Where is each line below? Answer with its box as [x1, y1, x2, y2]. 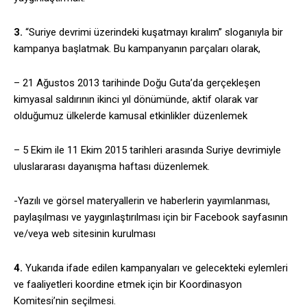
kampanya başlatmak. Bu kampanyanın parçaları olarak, [14, 42, 260, 56]
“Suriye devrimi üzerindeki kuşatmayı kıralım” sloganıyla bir [23, 26, 283, 39]
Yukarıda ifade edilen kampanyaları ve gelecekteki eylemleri [23, 262, 288, 275]
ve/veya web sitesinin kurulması [14, 228, 156, 241]
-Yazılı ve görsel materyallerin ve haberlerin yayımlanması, [14, 195, 270, 208]
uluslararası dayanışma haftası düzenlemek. [14, 160, 210, 173]
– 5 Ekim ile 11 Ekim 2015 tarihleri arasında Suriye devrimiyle [14, 144, 281, 157]
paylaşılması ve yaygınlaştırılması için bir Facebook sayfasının [14, 211, 288, 224]
